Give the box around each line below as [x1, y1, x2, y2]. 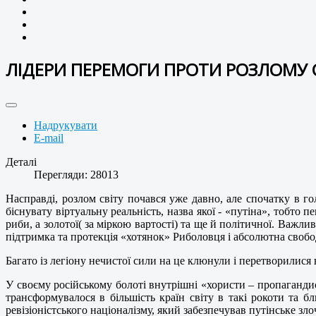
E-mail [34, 132, 63, 145]
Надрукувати [34, 119, 97, 132]
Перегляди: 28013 [34, 169, 119, 181]
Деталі [6, 156, 37, 169]
